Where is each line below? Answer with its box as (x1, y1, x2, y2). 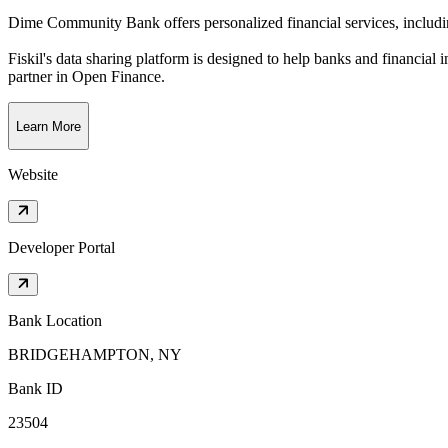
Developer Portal (8, 239, 115, 257)
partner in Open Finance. (8, 68, 165, 86)
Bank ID (8, 380, 63, 398)
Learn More (16, 118, 81, 134)
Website (8, 166, 58, 184)
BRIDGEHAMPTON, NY (8, 346, 182, 364)
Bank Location (8, 312, 102, 330)
